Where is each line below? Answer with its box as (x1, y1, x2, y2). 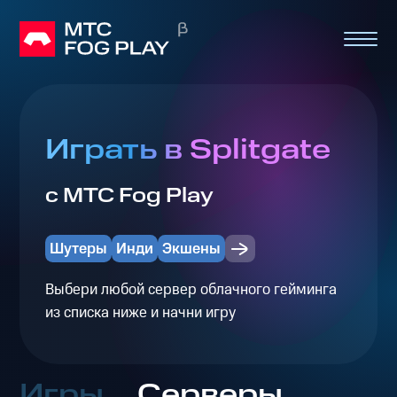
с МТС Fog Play (44, 182, 214, 211)
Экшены (162, 237, 222, 260)
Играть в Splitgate (44, 130, 331, 171)
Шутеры (49, 237, 107, 260)
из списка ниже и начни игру (44, 301, 236, 323)
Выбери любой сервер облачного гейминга (44, 278, 337, 300)
